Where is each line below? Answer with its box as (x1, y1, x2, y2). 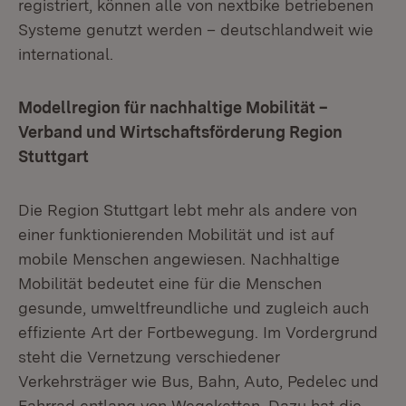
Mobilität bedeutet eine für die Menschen (18, 274, 322, 293)
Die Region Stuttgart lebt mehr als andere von (18, 200, 357, 219)
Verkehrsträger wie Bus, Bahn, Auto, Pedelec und (18, 372, 379, 391)
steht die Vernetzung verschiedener (18, 347, 280, 366)
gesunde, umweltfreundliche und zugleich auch (18, 298, 369, 317)
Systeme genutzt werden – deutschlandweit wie (18, 20, 373, 39)
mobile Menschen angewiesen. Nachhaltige (18, 249, 340, 268)
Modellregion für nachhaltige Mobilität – (18, 98, 328, 117)
